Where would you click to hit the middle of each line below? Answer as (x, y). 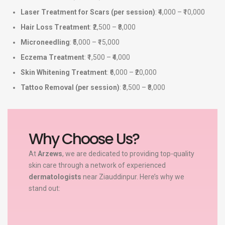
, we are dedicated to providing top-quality (128, 153)
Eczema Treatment (52, 58)
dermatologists (55, 177)
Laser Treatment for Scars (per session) (88, 12)
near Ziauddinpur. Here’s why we (133, 177)
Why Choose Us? (84, 139)
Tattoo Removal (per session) (70, 88)
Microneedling (45, 42)
